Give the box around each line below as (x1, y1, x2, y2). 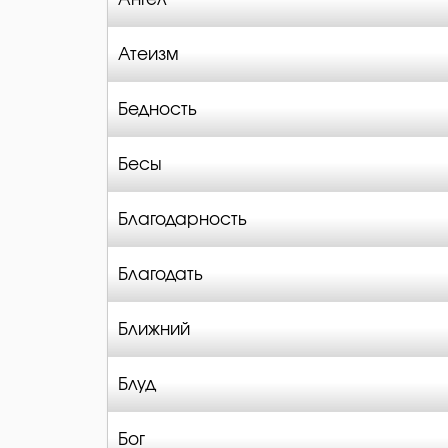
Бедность (118, 101, 197, 118)
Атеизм (118, 46, 179, 63)
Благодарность (118, 211, 247, 228)
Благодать (118, 266, 203, 283)
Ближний (118, 321, 190, 338)
